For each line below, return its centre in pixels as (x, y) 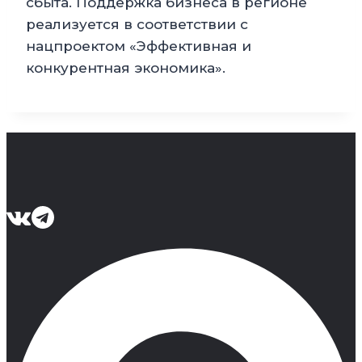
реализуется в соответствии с (137, 25)
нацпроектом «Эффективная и (139, 46)
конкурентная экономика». (126, 68)
